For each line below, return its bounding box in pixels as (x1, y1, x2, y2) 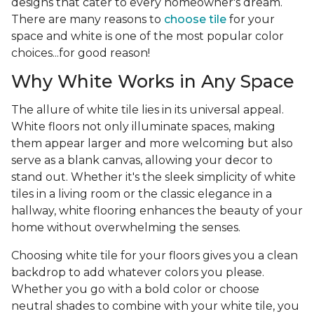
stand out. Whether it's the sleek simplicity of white (11, 170, 296, 184)
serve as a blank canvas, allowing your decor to (11, 153, 273, 168)
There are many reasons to (11, 13, 164, 27)
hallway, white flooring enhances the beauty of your (11, 204, 303, 218)
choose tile (164, 13, 226, 27)
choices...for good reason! (11, 46, 150, 60)
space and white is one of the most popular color (11, 29, 284, 43)
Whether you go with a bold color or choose (11, 282, 259, 296)
